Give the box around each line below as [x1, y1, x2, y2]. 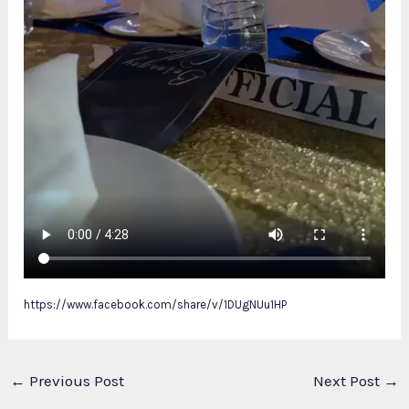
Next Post [312, 372, 383, 391]
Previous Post [26, 372, 125, 391]
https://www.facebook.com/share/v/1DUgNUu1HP [24, 298, 288, 312]
